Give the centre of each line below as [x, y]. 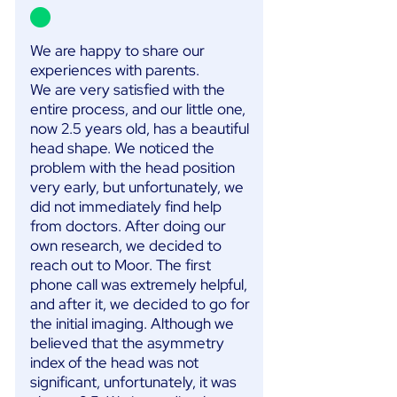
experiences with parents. [115, 70]
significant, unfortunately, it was [133, 382]
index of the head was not [114, 362]
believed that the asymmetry [127, 343]
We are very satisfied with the [128, 90]
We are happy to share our [117, 51]
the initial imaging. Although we [132, 323]
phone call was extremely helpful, [139, 284]
